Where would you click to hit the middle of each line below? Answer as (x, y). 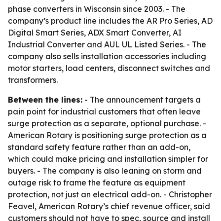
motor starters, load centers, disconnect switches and (109, 68)
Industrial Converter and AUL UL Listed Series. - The (107, 44)
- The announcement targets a (142, 100)
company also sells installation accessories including (107, 56)
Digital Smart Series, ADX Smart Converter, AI (95, 33)
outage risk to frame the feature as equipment (97, 183)
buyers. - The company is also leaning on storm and (105, 171)
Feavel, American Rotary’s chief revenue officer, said (109, 206)
